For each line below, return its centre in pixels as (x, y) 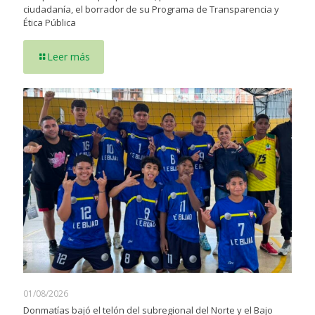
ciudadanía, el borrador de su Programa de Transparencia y (151, 9)
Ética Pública (50, 23)
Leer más (69, 57)
